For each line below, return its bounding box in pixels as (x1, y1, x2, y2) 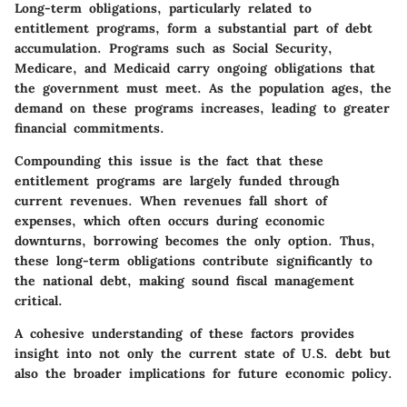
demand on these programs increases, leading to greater (15, 99, 390, 116)
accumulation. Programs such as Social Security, (15, 39, 333, 56)
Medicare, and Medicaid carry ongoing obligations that (15, 59, 375, 76)
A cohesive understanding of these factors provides (15, 324, 354, 342)
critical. (15, 292, 63, 309)
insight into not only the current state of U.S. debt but (15, 344, 391, 362)
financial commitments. (15, 119, 164, 136)
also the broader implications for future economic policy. (15, 364, 392, 382)
